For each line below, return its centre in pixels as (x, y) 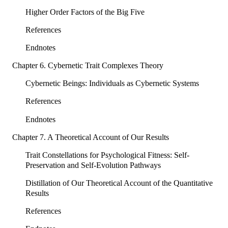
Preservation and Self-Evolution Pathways (93, 165)
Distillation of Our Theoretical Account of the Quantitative (119, 183)
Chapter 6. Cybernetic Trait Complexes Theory (88, 66)
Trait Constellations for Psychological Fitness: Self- (107, 155)
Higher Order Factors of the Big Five (85, 12)
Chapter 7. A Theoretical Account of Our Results (91, 137)
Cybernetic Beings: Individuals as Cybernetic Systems (112, 83)
